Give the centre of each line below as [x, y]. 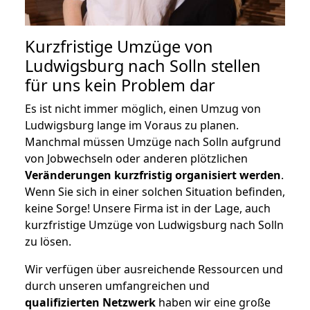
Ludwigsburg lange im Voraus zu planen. [132, 125]
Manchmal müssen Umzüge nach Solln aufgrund [153, 142]
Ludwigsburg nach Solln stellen [143, 65]
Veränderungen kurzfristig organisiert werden [153, 175]
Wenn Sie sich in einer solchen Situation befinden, [155, 191]
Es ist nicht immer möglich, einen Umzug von [143, 108]
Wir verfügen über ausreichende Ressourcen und [154, 269]
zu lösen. [48, 241]
